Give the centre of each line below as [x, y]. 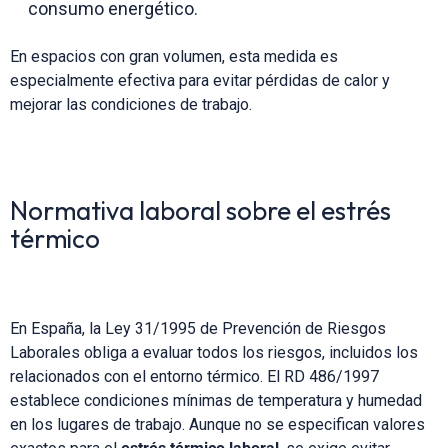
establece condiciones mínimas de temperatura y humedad [216, 400]
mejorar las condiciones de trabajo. [131, 104]
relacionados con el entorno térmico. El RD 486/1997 [194, 376]
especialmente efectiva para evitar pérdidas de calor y [200, 80]
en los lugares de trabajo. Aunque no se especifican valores [217, 424]
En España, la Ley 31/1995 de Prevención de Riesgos [198, 328]
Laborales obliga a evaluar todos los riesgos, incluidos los [214, 352]
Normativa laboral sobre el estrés [200, 210]
